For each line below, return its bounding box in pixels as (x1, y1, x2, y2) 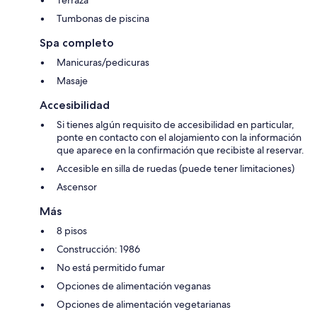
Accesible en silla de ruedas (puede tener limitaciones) (57, 162, 294, 175)
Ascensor (57, 180, 97, 194)
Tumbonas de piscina (57, 12, 149, 25)
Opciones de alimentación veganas (57, 279, 211, 293)
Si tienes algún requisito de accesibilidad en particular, (57, 118, 294, 132)
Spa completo (40, 36, 114, 50)
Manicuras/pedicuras (57, 56, 149, 69)
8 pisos (57, 224, 87, 238)
